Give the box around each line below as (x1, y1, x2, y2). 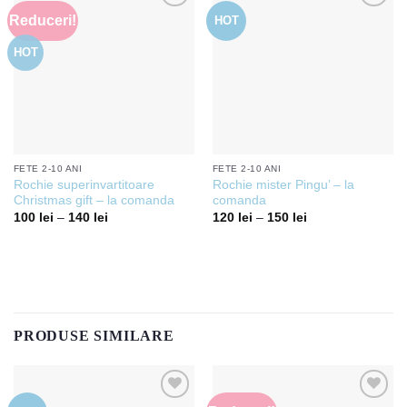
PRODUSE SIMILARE (14, 328, 174, 344)
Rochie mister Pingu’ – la (212, 178, 354, 193)
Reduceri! (9, 12, 77, 28)
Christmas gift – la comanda (13, 194, 174, 208)
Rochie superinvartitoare (13, 178, 154, 193)
